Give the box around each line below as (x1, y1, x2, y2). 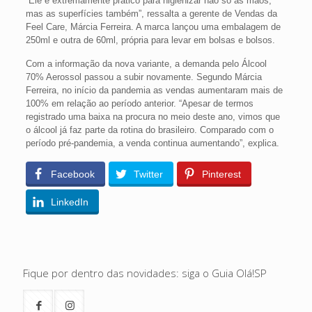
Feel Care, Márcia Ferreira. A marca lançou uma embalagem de (25, 21, 281, 32)
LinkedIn (50, 196, 88, 208)
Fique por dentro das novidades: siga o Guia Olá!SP (23, 265, 267, 280)
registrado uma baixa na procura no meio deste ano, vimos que (25, 111, 280, 122)
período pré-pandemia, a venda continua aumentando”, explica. (25, 137, 279, 148)
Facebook (50, 168, 95, 180)
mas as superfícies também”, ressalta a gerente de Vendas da (25, 8, 277, 19)
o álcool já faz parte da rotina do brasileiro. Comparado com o (25, 124, 274, 135)
